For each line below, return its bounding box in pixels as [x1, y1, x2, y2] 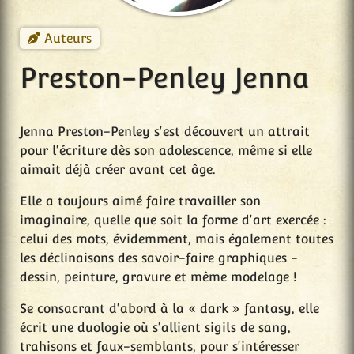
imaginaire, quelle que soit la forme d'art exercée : [20, 213, 326, 228]
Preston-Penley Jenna [20, 61, 309, 94]
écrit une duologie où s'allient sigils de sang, [20, 320, 291, 336]
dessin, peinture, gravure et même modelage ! [20, 269, 297, 285]
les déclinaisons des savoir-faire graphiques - [20, 250, 298, 266]
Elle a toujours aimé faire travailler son [20, 194, 261, 209]
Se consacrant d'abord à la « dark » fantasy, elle [20, 301, 319, 317]
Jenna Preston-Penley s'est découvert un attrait [20, 124, 310, 140]
